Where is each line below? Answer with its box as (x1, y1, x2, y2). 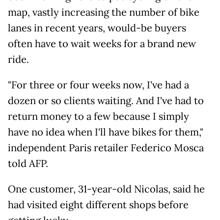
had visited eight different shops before (8, 198, 189, 212)
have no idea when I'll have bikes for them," (8, 126, 203, 139)
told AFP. (8, 157, 48, 170)
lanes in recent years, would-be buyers (8, 22, 186, 35)
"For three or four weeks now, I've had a (8, 79, 189, 92)
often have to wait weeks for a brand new (8, 37, 196, 51)
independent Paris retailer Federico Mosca (8, 141, 204, 155)
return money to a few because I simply (8, 110, 189, 123)
